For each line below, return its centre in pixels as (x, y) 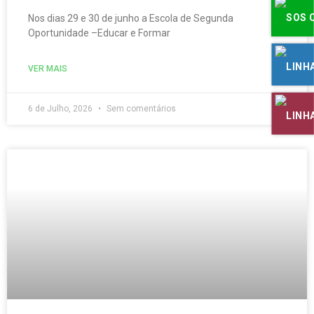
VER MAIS (48, 69)
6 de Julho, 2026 (61, 109)
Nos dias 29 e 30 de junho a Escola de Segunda (131, 18)
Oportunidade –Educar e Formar (99, 33)
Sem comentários (140, 109)
